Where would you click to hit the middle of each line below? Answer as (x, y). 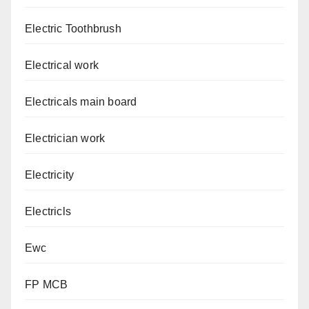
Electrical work (62, 66)
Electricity (50, 175)
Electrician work (65, 139)
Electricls (48, 212)
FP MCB (47, 285)
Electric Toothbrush (73, 29)
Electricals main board (81, 102)
